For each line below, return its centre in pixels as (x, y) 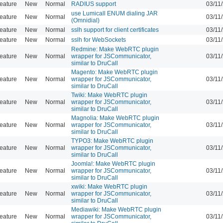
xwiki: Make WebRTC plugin (109, 186)
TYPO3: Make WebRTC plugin (112, 141)
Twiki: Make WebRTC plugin (109, 95)
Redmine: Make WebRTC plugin (115, 49)
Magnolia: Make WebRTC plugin (115, 118)
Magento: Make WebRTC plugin (114, 72)
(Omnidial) (85, 20)
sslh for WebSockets (99, 40)
